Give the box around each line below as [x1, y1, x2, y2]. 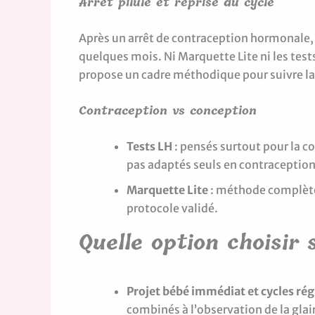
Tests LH [127, 139, 172, 153]
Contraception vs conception [79, 101, 257, 120]
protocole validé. [127, 200, 218, 215]
